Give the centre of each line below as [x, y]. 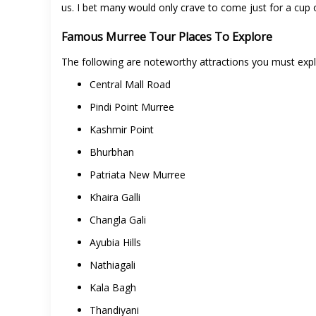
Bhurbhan [113, 152]
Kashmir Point [123, 130]
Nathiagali [113, 265]
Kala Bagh [114, 288]
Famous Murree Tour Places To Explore [167, 37]
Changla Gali [119, 220]
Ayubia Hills [115, 243]
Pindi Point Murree [132, 107]
